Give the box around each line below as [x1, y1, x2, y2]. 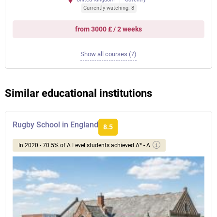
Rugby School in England [13, 120, 98, 129]
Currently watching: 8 [83, 5, 134, 11]
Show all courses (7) [80, 50, 137, 58]
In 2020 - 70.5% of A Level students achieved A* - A [18, 142, 150, 149]
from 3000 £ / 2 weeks [75, 25, 142, 33]
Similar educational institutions [5, 87, 152, 99]
